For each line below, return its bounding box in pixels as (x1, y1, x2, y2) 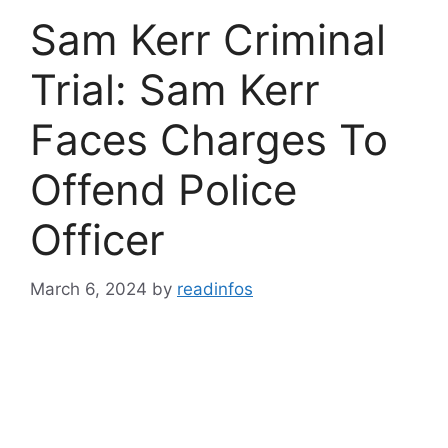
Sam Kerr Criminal (30, 14, 386, 65)
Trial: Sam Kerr (30, 64, 320, 115)
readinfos (177, 278, 253, 299)
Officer (30, 214, 165, 265)
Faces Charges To (30, 114, 388, 165)
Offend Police (30, 164, 297, 215)
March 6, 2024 (30, 278, 147, 299)
